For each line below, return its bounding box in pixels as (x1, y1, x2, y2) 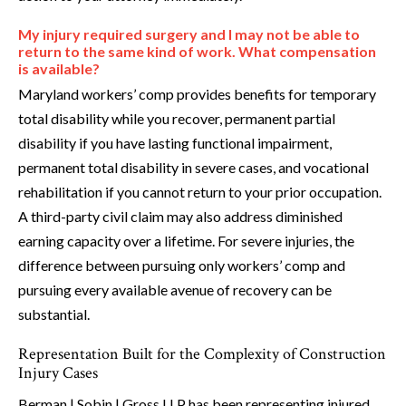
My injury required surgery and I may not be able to (18, 25, 360, 43)
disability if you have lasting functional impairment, (18, 134, 332, 152)
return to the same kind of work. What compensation (18, 43, 376, 61)
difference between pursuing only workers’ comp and (18, 256, 345, 275)
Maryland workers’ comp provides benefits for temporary (18, 85, 376, 103)
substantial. (18, 305, 90, 324)
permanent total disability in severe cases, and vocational (18, 159, 369, 177)
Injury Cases (18, 362, 98, 384)
